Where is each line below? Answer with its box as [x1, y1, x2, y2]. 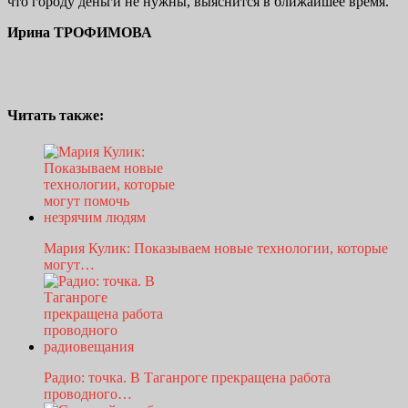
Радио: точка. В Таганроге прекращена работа [44, 369, 331, 385]
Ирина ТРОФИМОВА [7, 25, 152, 41]
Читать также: [7, 107, 104, 124]
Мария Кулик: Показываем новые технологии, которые [44, 240, 388, 256]
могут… [44, 256, 95, 272]
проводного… [44, 385, 132, 402]
